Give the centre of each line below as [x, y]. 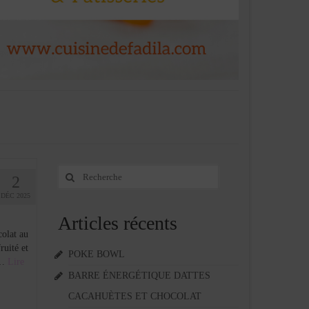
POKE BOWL [96, 255]
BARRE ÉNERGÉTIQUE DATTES [139, 276]
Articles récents [117, 223]
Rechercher [80, 171]
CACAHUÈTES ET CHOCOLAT [134, 297]
